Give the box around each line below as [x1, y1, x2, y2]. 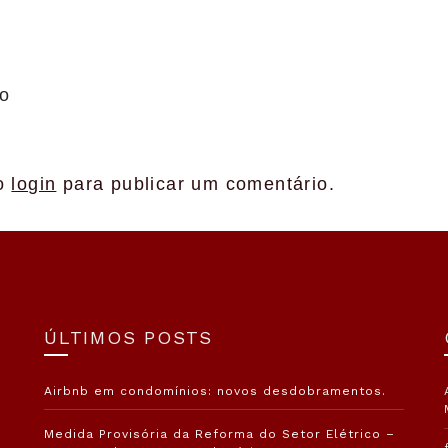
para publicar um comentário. [56, 173, 336, 194]
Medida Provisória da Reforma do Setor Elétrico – [44, 426, 395, 441]
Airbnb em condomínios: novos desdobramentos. [44, 383, 386, 398]
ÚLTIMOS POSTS [44, 326, 213, 348]
